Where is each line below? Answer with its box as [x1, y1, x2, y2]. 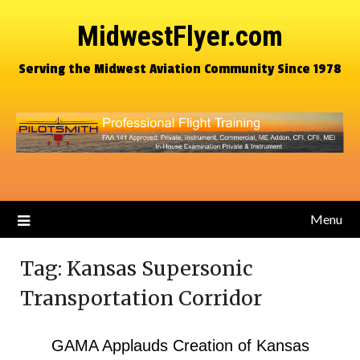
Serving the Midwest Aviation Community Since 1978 [18, 60, 342, 77]
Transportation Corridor [20, 285, 262, 311]
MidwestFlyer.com [77, 20, 283, 53]
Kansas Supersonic [67, 256, 253, 281]
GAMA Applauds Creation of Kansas [51, 337, 309, 354]
